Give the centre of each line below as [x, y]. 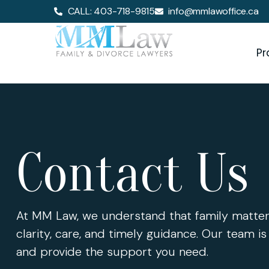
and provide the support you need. [112, 252]
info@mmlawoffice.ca [213, 11]
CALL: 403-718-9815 [111, 11]
